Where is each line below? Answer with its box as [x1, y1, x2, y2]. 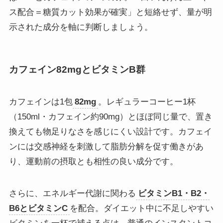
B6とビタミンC [8, 204, 68, 214]
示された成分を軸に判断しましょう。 [8, 22, 153, 32]
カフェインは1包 [8, 97, 73, 107]
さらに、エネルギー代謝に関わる [8, 189, 136, 199]
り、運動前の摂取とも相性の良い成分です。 [8, 157, 178, 167]
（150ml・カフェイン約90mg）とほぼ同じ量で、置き [8, 112, 213, 122]
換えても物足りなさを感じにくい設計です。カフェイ [8, 127, 212, 137]
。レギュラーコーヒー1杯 [98, 97, 196, 107]
